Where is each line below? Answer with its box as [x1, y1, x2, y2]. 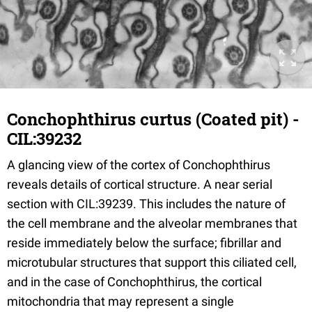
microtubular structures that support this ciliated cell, [7, 254, 297, 270]
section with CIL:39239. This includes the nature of [7, 196, 286, 211]
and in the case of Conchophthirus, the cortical [7, 274, 262, 289]
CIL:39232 [7, 127, 81, 150]
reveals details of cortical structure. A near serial [7, 176, 272, 192]
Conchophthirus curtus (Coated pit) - [7, 107, 299, 130]
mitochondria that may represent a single [7, 293, 234, 309]
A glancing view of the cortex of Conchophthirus [7, 157, 270, 172]
